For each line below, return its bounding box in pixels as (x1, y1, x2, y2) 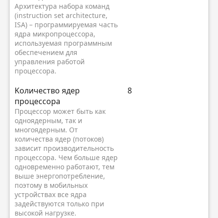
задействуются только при (15, 199, 104, 209)
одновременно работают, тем (15, 162, 114, 172)
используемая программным (15, 38, 112, 48)
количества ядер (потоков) (15, 134, 104, 144)
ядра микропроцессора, (15, 29, 95, 39)
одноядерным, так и (15, 116, 82, 126)
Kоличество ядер (15, 85, 80, 96)
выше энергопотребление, (15, 171, 105, 181)
